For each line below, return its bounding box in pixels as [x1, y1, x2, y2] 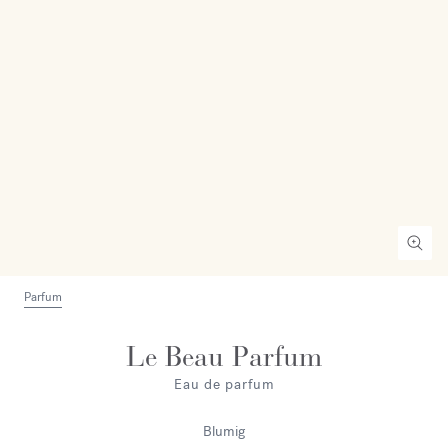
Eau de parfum [173, 375, 275, 394]
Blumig [203, 422, 245, 441]
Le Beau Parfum [126, 340, 322, 374]
